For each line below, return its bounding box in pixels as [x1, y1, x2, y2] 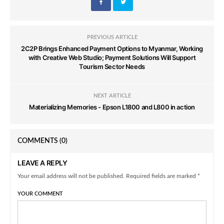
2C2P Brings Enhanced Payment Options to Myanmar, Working [21, 44, 203, 53]
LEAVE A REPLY [17, 158, 67, 167]
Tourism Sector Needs [79, 62, 145, 71]
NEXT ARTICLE [93, 93, 131, 99]
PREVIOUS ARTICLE [86, 34, 137, 40]
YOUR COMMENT [17, 191, 63, 197]
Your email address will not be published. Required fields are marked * [17, 173, 200, 179]
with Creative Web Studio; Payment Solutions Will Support [28, 53, 196, 62]
